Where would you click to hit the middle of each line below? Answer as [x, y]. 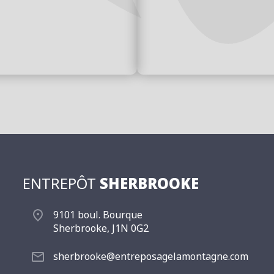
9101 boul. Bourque [98, 214]
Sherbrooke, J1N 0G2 [101, 228]
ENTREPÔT [61, 183]
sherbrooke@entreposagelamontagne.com [151, 256]
